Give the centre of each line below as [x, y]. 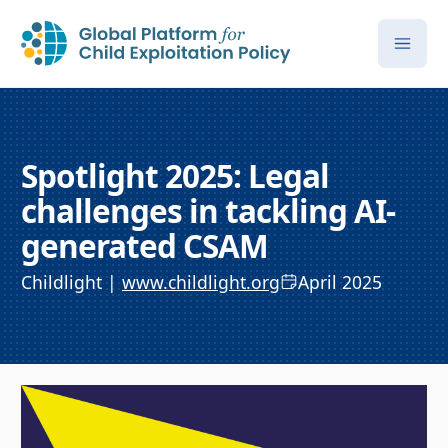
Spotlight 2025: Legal [175, 175]
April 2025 [339, 281]
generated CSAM [145, 245]
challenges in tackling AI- [208, 210]
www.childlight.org [201, 281]
